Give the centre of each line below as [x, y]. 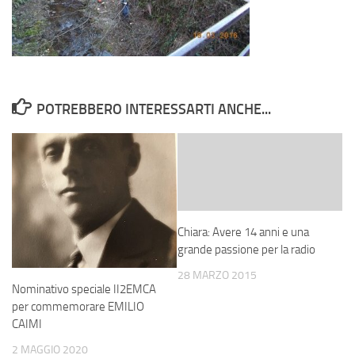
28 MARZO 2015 [217, 276]
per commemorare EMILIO [78, 307]
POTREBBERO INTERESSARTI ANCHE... [153, 110]
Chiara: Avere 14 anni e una [243, 233]
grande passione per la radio [246, 250]
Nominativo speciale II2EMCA [84, 290]
